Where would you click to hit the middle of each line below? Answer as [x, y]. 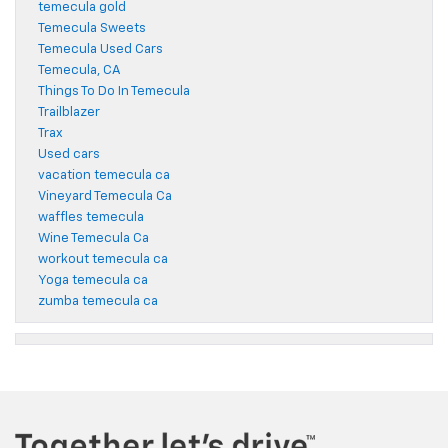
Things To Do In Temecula [114, 92]
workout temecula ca [103, 260]
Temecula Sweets [92, 29]
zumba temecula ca [98, 302]
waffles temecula [91, 218]
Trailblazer [69, 113]
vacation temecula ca [104, 176]
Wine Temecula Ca [93, 239]
